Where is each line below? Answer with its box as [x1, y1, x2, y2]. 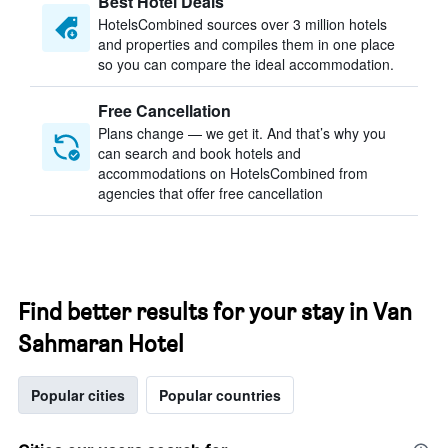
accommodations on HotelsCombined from [98, 163, 368, 183]
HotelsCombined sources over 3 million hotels [98, 14, 387, 34]
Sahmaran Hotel [18, 329, 184, 358]
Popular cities [31, 385, 125, 405]
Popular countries [159, 385, 281, 405]
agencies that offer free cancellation [98, 183, 323, 203]
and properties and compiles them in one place [98, 34, 395, 54]
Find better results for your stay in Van [18, 297, 412, 326]
